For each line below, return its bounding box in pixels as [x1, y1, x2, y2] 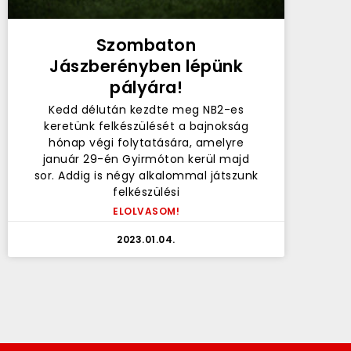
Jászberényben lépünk [49, 55, 244, 78]
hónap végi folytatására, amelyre [49, 135, 244, 151]
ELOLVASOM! [113, 204, 180, 219]
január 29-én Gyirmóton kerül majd [42, 151, 250, 168]
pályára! [110, 76, 183, 100]
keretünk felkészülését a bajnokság [44, 118, 249, 135]
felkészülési [113, 184, 180, 201]
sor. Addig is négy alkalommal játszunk [34, 168, 259, 184]
